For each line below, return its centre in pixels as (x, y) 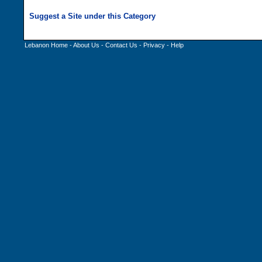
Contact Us (121, 45)
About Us (86, 45)
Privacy (154, 45)
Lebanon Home (46, 45)
